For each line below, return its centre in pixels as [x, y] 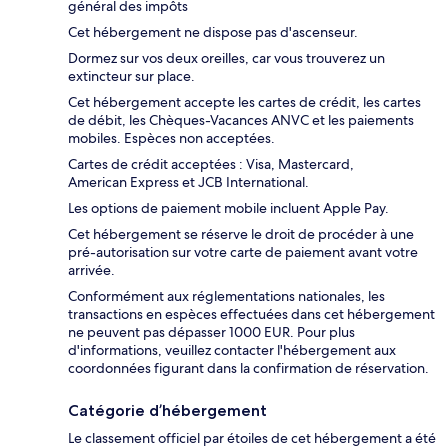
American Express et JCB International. [188, 182]
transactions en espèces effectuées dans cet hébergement [251, 314]
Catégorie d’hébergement [167, 411]
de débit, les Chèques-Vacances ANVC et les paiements [241, 120]
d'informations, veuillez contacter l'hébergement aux [232, 350]
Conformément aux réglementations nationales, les [226, 296]
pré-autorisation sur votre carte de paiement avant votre [243, 252]
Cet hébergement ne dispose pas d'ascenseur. [213, 32]
